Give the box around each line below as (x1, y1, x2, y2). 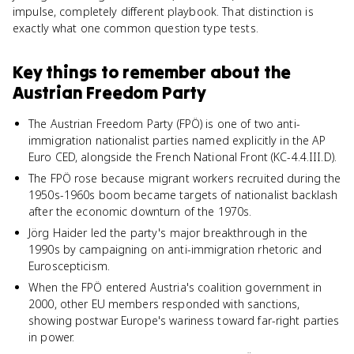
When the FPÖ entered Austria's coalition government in (28, 280, 322, 295)
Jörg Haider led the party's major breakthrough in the (28, 225, 307, 240)
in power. (28, 330, 75, 345)
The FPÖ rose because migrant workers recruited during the (28, 171, 341, 186)
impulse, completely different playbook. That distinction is (13, 4, 314, 19)
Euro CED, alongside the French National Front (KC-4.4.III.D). (28, 149, 337, 164)
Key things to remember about (13, 61, 264, 83)
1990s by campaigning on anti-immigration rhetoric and (28, 242, 322, 257)
